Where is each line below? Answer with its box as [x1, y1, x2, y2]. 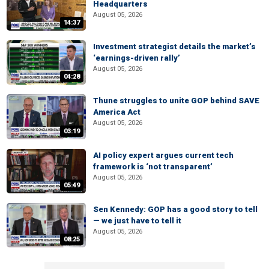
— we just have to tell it [93, 216, 181, 225]
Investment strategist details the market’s [93, 42, 256, 52]
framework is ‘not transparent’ [93, 162, 213, 171]
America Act [93, 107, 141, 117]
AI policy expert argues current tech [93, 150, 234, 160]
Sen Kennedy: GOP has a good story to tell [93, 204, 258, 214]
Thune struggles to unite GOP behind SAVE [93, 96, 259, 106]
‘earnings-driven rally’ [93, 53, 180, 63]
